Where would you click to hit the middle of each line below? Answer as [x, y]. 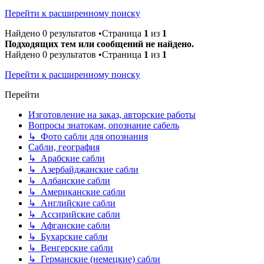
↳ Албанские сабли [69, 181]
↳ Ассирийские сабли [74, 214]
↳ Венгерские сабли [71, 248]
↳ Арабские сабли [67, 159]
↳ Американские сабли [77, 192]
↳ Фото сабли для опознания [88, 137]
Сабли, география [64, 147]
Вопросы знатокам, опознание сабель [104, 126]
